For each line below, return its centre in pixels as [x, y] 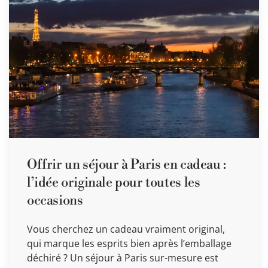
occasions [55, 200]
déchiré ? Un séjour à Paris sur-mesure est [123, 258]
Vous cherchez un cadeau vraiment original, [126, 229]
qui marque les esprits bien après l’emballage [129, 243]
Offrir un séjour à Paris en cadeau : [127, 165]
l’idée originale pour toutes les [114, 182]
